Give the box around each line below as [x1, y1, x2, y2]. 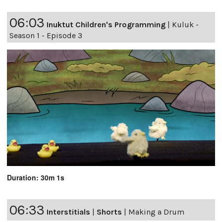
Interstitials [47, 207, 90, 217]
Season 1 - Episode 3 [9, 31, 82, 41]
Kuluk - [172, 20, 199, 30]
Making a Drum [128, 207, 184, 217]
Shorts [97, 207, 122, 217]
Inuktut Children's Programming [47, 20, 166, 30]
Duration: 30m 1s [7, 172, 64, 183]
